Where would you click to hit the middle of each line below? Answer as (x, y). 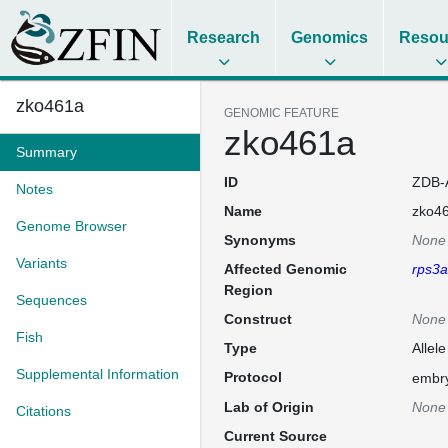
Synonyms (260, 240)
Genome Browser (71, 226)
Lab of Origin (269, 407)
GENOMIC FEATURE (281, 113)
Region (248, 290)
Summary (46, 152)
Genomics (330, 37)
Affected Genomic (285, 269)
